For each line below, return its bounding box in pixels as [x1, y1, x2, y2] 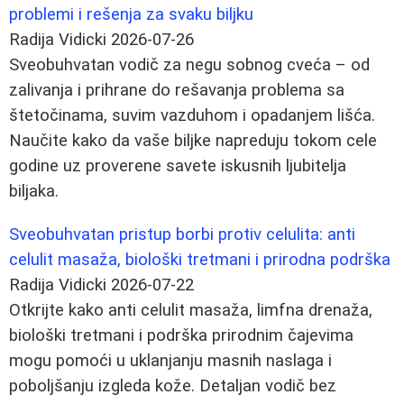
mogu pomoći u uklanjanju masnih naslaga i [9, 350, 332, 371]
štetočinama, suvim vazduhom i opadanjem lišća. [9, 105, 375, 125]
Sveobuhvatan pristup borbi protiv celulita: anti [9, 224, 355, 244]
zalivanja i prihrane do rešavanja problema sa [9, 79, 344, 100]
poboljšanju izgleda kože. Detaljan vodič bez [9, 375, 336, 396]
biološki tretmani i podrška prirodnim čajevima [9, 325, 353, 345]
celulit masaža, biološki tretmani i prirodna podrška [9, 249, 390, 270]
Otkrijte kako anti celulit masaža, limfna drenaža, [9, 299, 372, 320]
